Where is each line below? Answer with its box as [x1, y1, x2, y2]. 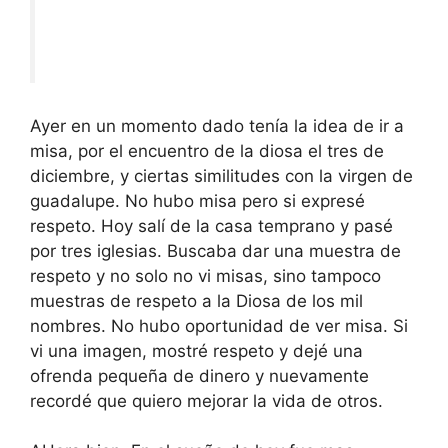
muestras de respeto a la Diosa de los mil [30, 290, 363, 311]
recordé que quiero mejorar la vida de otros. [30, 390, 383, 411]
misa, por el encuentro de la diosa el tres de [30, 140, 384, 161]
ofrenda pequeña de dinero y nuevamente [30, 365, 369, 386]
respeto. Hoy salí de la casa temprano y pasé [30, 215, 393, 236]
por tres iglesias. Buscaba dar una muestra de [30, 240, 401, 261]
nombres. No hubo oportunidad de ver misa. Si [30, 315, 408, 336]
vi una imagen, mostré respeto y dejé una [30, 340, 363, 361]
